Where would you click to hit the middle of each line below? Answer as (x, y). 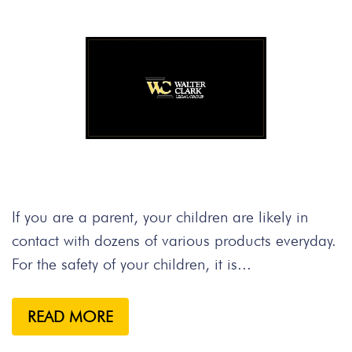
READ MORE (70, 317)
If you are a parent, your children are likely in (160, 217)
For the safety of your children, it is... (132, 264)
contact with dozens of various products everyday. (174, 240)
